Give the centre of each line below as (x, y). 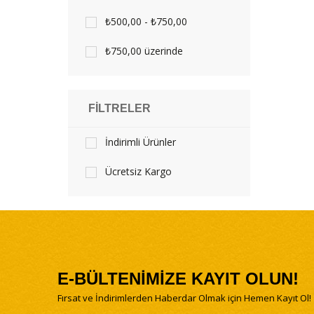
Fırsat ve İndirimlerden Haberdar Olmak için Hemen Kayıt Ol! (184, 298)
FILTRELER (120, 108)
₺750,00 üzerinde (144, 51)
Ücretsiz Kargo (138, 171)
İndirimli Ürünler (141, 142)
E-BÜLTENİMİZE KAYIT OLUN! (178, 279)
